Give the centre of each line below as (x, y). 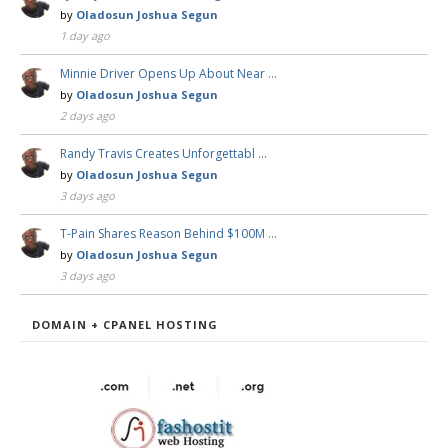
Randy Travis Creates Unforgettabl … (163, 153)
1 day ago (85, 35)
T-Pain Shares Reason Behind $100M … (168, 233)
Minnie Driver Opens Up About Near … (168, 73)
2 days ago (87, 115)
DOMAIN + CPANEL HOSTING (125, 324)
